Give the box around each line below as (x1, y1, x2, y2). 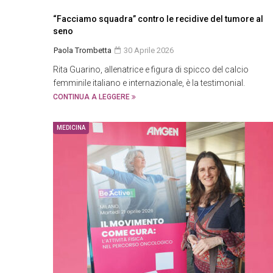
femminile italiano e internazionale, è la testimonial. (53, 78, 245, 88)
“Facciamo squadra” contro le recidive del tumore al (53, 14, 263, 24)
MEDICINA (57, 124, 85, 131)
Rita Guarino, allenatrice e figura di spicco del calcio (53, 65, 249, 74)
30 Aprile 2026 (122, 46, 174, 55)
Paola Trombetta (54, 46, 112, 55)
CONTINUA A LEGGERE (53, 93, 132, 101)
